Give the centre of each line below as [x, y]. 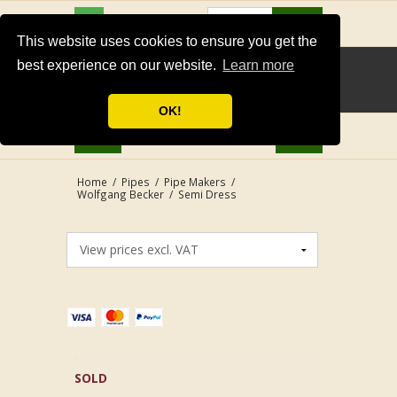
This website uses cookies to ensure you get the [167, 42]
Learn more [259, 66]
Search [297, 23]
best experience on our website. [119, 66]
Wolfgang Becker [120, 194]
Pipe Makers [195, 181]
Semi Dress [207, 194]
